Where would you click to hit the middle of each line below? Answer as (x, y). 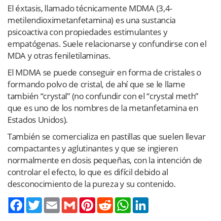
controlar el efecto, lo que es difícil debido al (88, 172)
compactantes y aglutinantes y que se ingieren (93, 148)
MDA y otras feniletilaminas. (59, 55)
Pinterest (109, 201)
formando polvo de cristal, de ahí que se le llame (96, 84)
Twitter (53, 201)
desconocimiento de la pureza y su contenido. (92, 184)
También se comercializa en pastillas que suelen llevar (107, 136)
